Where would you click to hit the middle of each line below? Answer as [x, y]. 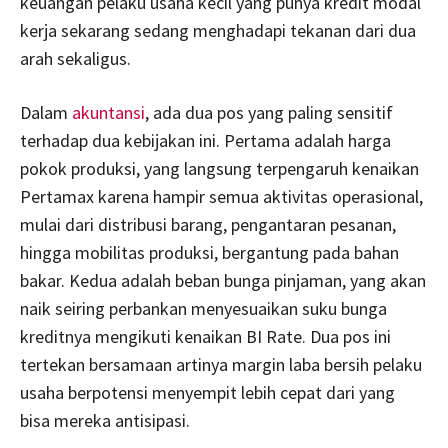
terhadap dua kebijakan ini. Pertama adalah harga [205, 140]
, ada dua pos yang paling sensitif [269, 112]
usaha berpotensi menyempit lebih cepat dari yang [207, 392]
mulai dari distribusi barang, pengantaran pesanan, [208, 224]
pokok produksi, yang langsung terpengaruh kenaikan [219, 168]
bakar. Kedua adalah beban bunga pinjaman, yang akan [223, 280]
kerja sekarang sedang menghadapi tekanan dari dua [218, 30]
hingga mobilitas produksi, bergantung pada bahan [209, 252]
